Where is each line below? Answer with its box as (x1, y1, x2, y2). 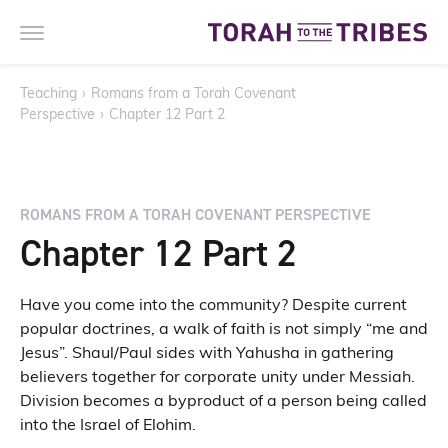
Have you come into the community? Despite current (20, 298, 407, 314)
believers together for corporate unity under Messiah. (20, 370, 415, 386)
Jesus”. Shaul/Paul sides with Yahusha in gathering (20, 346, 394, 362)
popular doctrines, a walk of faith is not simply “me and (20, 322, 428, 338)
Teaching (20, 87, 77, 102)
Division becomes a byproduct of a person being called (20, 394, 427, 410)
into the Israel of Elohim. (20, 418, 196, 434)
